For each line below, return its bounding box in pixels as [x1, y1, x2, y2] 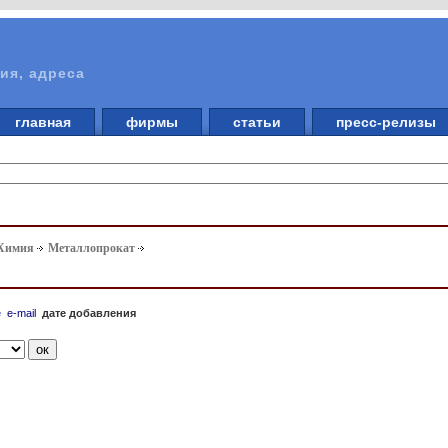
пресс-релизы [328, 114, 444, 130]
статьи [225, 114, 289, 130]
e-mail [7, 306, 37, 319]
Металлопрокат [48, 241, 136, 256]
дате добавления [42, 306, 137, 319]
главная [7, 114, 79, 130]
